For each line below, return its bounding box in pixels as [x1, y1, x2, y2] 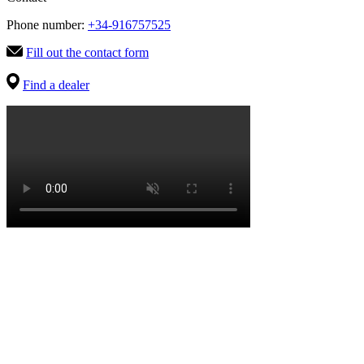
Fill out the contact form [26, 45, 149, 60]
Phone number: [6, 18, 88, 32]
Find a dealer [23, 78, 89, 93]
